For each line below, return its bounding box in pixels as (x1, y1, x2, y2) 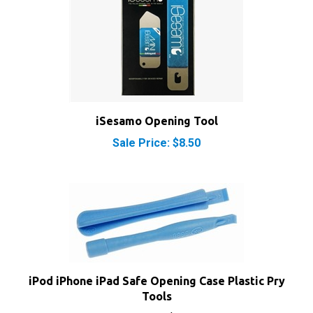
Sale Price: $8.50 (112, 113, 201, 126)
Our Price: (117, 289, 166, 302)
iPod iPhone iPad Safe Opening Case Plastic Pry (28, 252, 285, 264)
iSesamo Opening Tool (95, 92, 218, 104)
